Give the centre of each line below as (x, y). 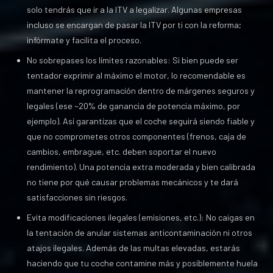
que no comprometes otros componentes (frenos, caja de (136, 136)
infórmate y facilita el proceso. (84, 40)
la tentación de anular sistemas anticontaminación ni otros (140, 232)
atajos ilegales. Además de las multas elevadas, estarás (133, 248)
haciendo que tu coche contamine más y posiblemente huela (142, 263)
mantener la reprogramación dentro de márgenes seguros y (141, 90)
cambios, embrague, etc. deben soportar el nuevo (122, 151)
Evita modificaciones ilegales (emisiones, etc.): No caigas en (141, 217)
